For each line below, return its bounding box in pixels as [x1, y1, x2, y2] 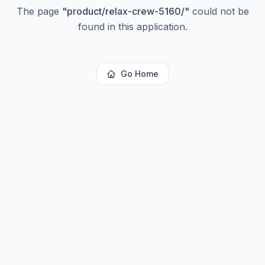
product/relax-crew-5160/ [66, 5, 185, 17]
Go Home [121, 69, 159, 79]
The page [16, 5, 62, 17]
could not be [189, 5, 249, 17]
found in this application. [77, 21, 188, 33]
